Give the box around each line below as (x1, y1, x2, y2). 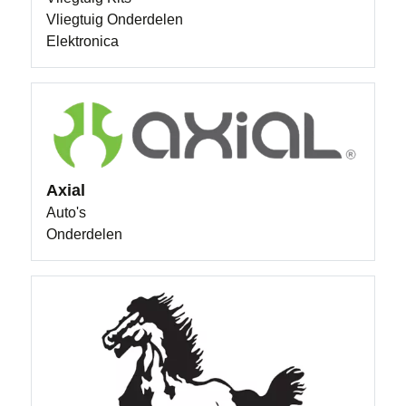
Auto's (46, 205, 87, 221)
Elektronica (46, 34, 120, 50)
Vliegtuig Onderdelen (46, 12, 184, 28)
